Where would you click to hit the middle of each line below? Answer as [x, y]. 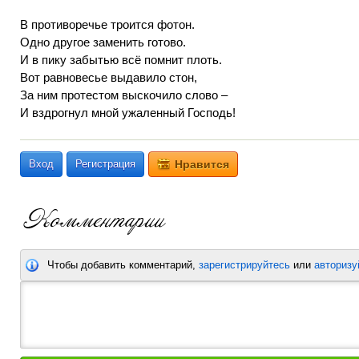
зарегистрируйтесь [244, 265]
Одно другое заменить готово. [103, 42]
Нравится [202, 164]
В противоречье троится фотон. [107, 24]
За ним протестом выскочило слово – [124, 95]
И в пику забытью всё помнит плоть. [121, 60]
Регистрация [105, 164]
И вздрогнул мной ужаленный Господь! [128, 113]
